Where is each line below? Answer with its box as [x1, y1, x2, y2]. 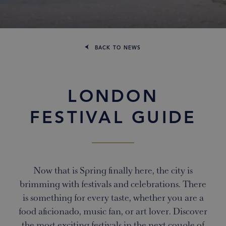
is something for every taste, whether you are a [22, 192, 204, 204]
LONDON [68, 89, 158, 106]
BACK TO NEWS [92, 45, 141, 51]
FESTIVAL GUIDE [29, 110, 197, 128]
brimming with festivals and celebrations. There [20, 179, 206, 190]
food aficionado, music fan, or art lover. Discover [19, 206, 207, 217]
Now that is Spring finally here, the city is [33, 165, 193, 177]
